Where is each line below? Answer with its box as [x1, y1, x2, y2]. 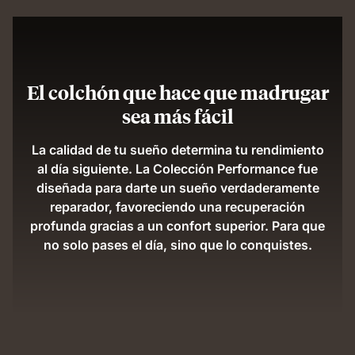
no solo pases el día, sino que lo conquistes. [43, 236, 312, 253]
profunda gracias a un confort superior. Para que [30, 217, 325, 234]
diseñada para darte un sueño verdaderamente [36, 179, 319, 196]
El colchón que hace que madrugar [26, 78, 329, 105]
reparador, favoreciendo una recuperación [50, 198, 305, 215]
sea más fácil [121, 102, 234, 128]
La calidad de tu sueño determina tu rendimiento [31, 141, 324, 158]
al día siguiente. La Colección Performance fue [37, 160, 318, 177]
